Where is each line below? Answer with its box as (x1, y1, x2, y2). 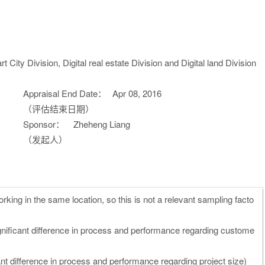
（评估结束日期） (23, 102, 94, 115)
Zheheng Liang (73, 118, 130, 130)
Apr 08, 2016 (112, 87, 161, 99)
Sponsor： (23, 118, 64, 130)
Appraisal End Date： (23, 87, 106, 99)
